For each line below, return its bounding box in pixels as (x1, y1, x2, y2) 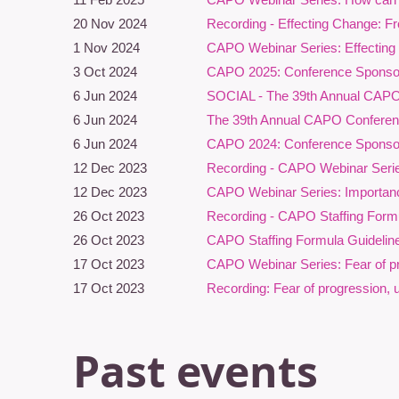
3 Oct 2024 (73, 64, 137, 79)
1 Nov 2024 (73, 40, 140, 55)
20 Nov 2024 (73, 16, 147, 31)
